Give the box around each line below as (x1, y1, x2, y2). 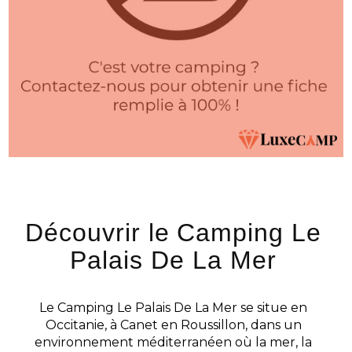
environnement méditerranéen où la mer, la (35, 334, 312, 350)
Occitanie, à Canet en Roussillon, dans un (45, 317, 302, 332)
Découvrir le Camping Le (24, 218, 322, 247)
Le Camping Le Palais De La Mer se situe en (39, 299, 307, 315)
